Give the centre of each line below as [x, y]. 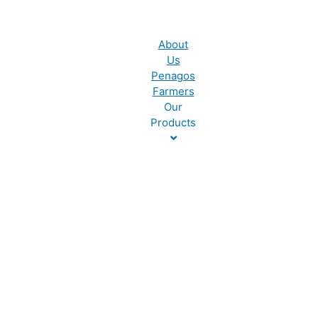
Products [173, 122]
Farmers [173, 91]
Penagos [173, 76]
